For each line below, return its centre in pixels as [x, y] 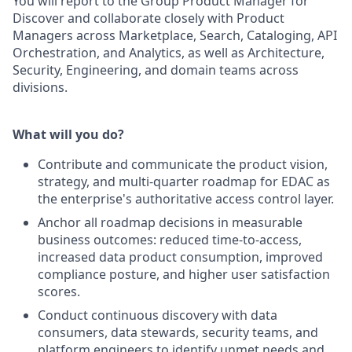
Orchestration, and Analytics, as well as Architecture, [169, 53]
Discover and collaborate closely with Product [148, 18]
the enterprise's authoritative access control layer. [186, 199]
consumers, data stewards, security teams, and [178, 332]
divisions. [40, 87]
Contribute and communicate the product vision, [183, 164]
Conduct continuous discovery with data [158, 315]
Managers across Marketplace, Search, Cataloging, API [175, 35]
